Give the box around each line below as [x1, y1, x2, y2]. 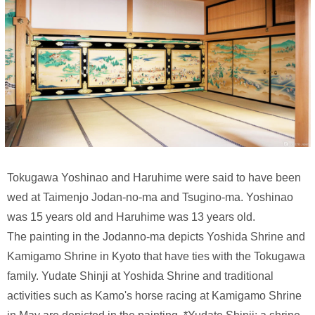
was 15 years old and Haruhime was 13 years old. [7, 210, 255, 223]
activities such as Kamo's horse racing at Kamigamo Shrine [7, 289, 302, 302]
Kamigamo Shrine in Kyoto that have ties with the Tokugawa [7, 250, 305, 262]
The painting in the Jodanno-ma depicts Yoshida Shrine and [7, 230, 305, 243]
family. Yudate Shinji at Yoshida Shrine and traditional [7, 269, 274, 282]
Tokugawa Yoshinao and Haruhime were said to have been [7, 171, 301, 184]
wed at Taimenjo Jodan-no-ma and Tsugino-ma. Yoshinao [7, 191, 293, 203]
